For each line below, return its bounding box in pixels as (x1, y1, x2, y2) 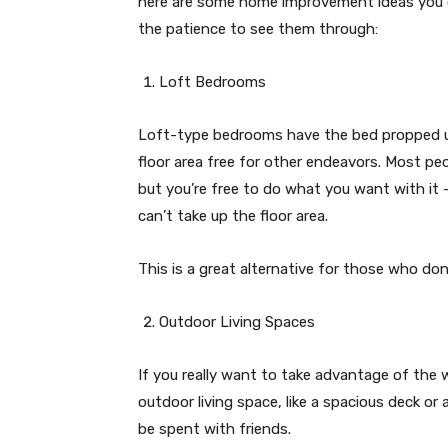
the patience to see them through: (138, 20, 378, 39)
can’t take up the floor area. (138, 207, 328, 226)
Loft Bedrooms (159, 73, 266, 92)
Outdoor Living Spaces (159, 313, 315, 332)
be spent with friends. (138, 420, 291, 439)
